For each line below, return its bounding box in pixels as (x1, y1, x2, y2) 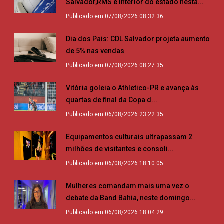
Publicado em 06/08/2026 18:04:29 (66, 209, 163, 216)
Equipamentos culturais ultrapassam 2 (66, 133, 192, 141)
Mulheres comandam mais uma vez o (66, 182, 189, 190)
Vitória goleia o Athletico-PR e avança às (66, 84, 199, 92)
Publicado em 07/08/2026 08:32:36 (66, 13, 163, 20)
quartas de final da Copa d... (66, 96, 157, 104)
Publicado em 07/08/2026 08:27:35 (66, 62, 163, 69)
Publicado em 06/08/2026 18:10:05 (66, 160, 163, 167)
